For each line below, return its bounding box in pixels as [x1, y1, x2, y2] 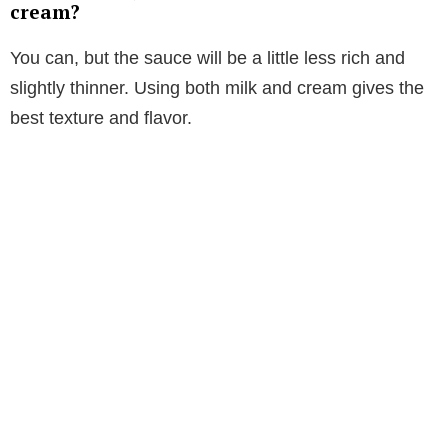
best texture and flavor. [10, 107, 192, 128]
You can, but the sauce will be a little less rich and [10, 47, 405, 68]
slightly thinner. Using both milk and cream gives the [10, 77, 424, 98]
